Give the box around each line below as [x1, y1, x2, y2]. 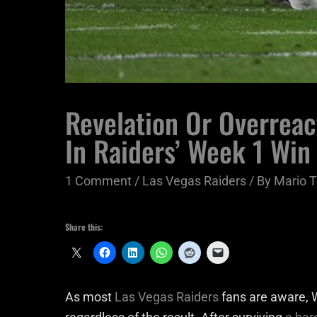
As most [65, 289, 115, 304]
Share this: [65, 220, 103, 233]
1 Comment [65, 173, 132, 188]
